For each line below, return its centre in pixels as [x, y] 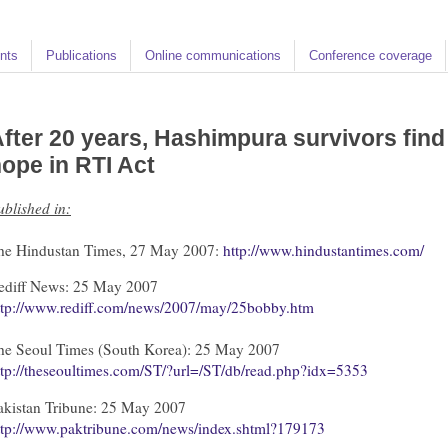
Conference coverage [370, 55]
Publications [81, 55]
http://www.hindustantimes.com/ [323, 249]
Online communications [213, 55]
